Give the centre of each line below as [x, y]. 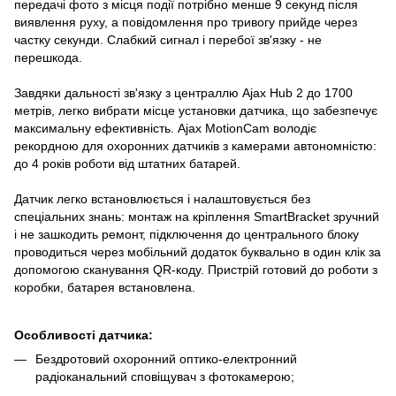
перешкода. [48, 57]
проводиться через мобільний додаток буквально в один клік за [198, 251]
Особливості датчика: [84, 335]
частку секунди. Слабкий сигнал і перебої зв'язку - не [168, 39]
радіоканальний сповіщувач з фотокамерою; [165, 376]
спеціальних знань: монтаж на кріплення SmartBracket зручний [197, 216]
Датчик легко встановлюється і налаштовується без [162, 198]
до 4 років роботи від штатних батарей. [127, 163]
